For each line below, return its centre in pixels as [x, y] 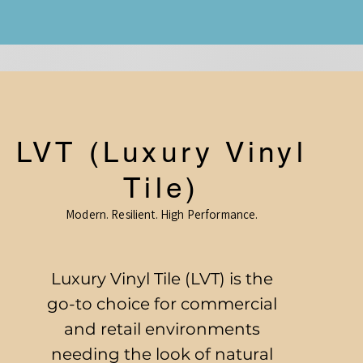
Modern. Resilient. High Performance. [162, 214]
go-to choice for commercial [162, 304]
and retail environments [162, 329]
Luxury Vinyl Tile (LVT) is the [162, 279]
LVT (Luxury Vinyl [161, 152]
